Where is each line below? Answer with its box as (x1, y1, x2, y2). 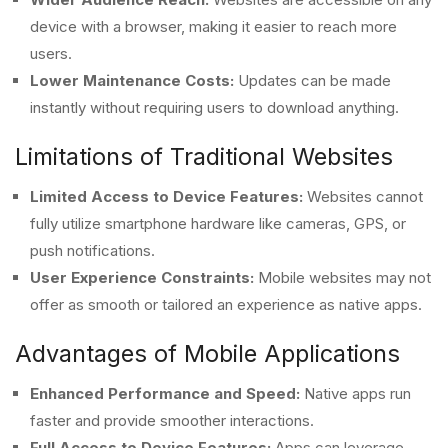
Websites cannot (303, 187, 423, 206)
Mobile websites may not (254, 268, 431, 287)
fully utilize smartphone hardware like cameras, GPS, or (30, 214, 406, 233)
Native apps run (300, 384, 411, 403)
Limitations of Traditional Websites (15, 142, 393, 171)
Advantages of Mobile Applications (15, 339, 400, 368)
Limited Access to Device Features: (30, 187, 303, 206)
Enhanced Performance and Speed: (30, 384, 300, 403)
